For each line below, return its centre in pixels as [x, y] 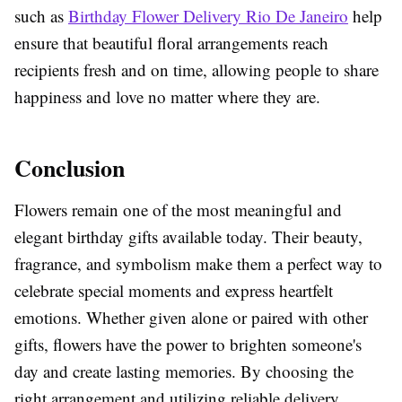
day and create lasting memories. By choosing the [184, 371]
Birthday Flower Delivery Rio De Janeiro [208, 15]
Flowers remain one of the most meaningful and [178, 209]
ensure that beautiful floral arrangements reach [171, 42]
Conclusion [70, 167]
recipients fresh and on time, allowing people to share [197, 69]
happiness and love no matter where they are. [167, 96]
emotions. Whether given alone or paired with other [191, 317]
